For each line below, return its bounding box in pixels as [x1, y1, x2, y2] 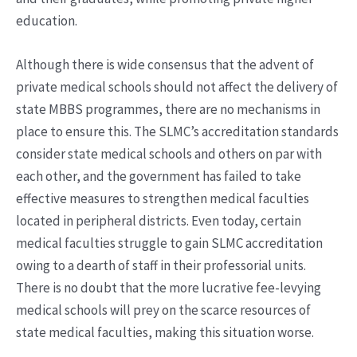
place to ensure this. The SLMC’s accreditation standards [16, 122, 339, 140]
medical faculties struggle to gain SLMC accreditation [16, 233, 323, 252]
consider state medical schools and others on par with [16, 144, 322, 163]
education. [16, 11, 77, 29]
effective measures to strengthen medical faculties [16, 189, 309, 207]
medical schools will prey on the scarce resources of [16, 300, 311, 319]
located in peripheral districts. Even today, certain [16, 211, 301, 229]
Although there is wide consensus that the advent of [16, 55, 314, 73]
